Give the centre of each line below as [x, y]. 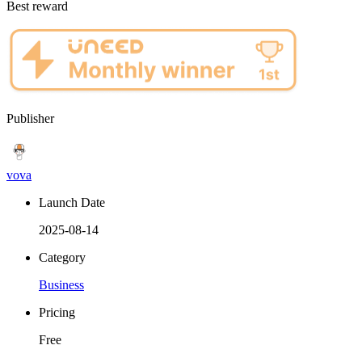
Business [61, 285]
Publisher [30, 119]
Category [62, 258]
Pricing [57, 313]
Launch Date [72, 203]
